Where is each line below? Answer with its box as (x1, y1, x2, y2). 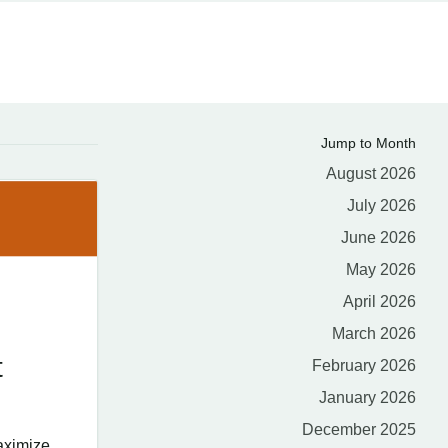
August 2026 (326, 165, 416, 182)
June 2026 (341, 229, 416, 246)
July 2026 (347, 197, 416, 214)
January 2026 (319, 389, 416, 406)
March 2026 (332, 325, 416, 342)
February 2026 (312, 357, 416, 374)
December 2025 (302, 421, 416, 438)
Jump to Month (321, 135, 416, 151)
